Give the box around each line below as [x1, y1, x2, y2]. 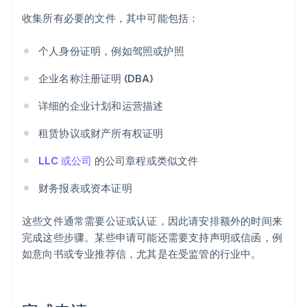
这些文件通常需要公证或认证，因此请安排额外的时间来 [22, 214, 283, 228]
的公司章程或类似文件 [92, 153, 199, 168]
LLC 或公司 [38, 153, 93, 168]
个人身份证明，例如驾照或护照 [38, 44, 184, 58]
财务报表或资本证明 [38, 181, 132, 195]
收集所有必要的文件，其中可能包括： [22, 11, 199, 25]
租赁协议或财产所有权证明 [38, 126, 164, 140]
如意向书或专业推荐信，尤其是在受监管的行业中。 [22, 247, 262, 261]
